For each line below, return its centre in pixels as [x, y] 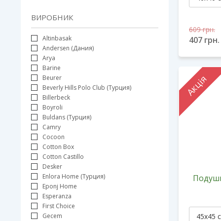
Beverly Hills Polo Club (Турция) [87, 88]
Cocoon [54, 137]
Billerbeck [56, 97]
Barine [52, 68]
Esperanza [57, 196]
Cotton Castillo [63, 157]
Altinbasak [57, 38]
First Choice [59, 206]
